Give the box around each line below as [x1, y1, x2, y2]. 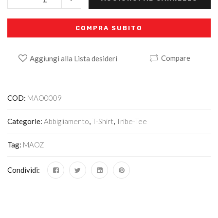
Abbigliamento [44, 117, 89, 126]
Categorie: [7, 117, 44, 126]
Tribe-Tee [116, 117, 147, 126]
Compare [161, 54, 190, 63]
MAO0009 [27, 93, 62, 103]
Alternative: [7, 74, 49, 83]
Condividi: [7, 165, 40, 175]
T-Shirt [92, 117, 113, 126]
